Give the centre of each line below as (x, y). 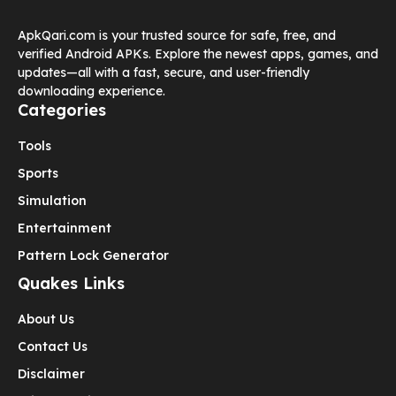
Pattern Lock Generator (93, 256)
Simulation (52, 201)
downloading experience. (91, 91)
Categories (62, 110)
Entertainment (65, 228)
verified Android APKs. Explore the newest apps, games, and (198, 54)
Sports (38, 174)
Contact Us (53, 347)
